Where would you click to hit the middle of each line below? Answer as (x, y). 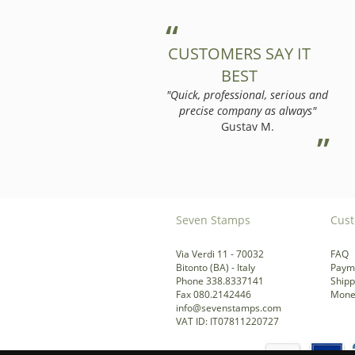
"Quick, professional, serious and (247, 95)
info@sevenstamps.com (229, 308)
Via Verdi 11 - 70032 (220, 254)
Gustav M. (247, 126)
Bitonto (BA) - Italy (216, 267)
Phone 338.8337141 (220, 281)
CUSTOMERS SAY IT (239, 53)
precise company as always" (247, 111)
